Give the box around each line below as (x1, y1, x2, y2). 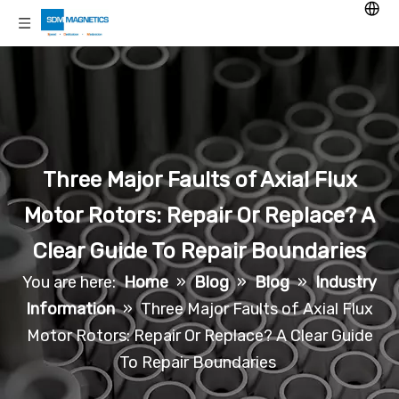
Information (26, 299, 115, 319)
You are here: (22, 273, 116, 292)
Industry (315, 273, 377, 292)
